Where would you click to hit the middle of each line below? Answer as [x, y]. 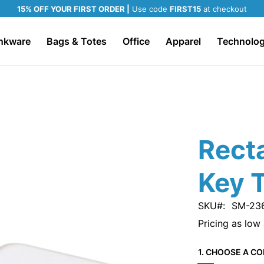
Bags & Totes [76, 41]
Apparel [183, 41]
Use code [150, 9]
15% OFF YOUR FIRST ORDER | [73, 9]
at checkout [224, 9]
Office [136, 41]
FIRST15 [185, 9]
